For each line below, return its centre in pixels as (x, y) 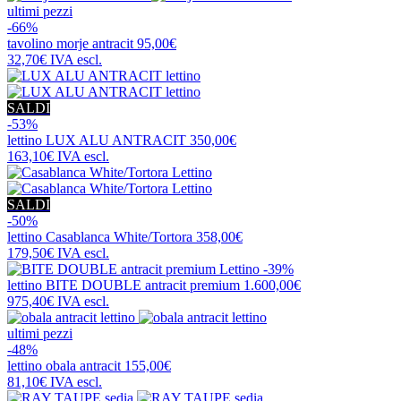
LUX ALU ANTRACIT (116, 140)
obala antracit (83, 365)
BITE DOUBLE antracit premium (143, 285)
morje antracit (95, 43)
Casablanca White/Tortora (119, 236)
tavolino (32, 43)
